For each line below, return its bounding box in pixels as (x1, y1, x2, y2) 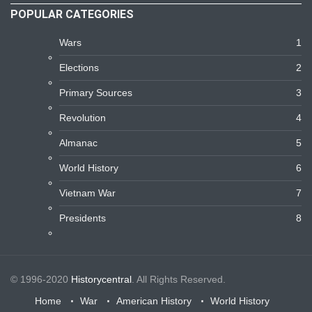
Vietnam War (59, 187, 116, 198)
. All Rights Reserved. (132, 274, 226, 285)
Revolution (59, 112, 106, 123)
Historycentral (71, 274, 132, 285)
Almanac (59, 137, 97, 148)
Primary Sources (59, 87, 132, 98)
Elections (59, 62, 99, 73)
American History (116, 295, 192, 306)
